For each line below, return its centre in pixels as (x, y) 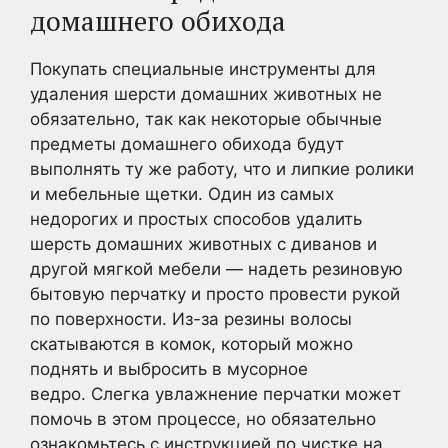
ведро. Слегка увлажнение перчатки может (215, 393)
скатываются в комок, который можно (191, 343)
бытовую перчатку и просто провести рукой (215, 293)
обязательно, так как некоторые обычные (206, 118)
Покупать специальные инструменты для (203, 68)
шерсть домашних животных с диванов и (203, 243)
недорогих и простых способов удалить (196, 218)
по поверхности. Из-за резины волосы (191, 318)
